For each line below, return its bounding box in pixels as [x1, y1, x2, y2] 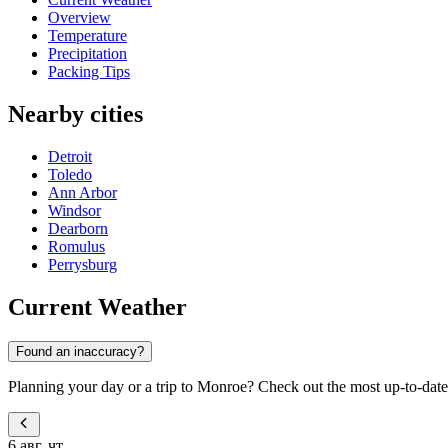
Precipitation [48, 45, 127, 63]
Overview [48, 9, 111, 27]
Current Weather [8, 293, 187, 320]
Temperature [48, 27, 127, 45]
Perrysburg [48, 256, 117, 274]
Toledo [48, 166, 92, 184]
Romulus [48, 238, 105, 256]
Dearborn [48, 220, 108, 238]
